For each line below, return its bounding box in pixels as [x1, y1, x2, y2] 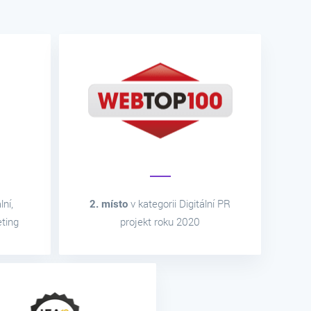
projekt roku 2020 [120, 215, 200, 229]
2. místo [90, 196, 128, 211]
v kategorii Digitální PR [128, 196, 230, 211]
